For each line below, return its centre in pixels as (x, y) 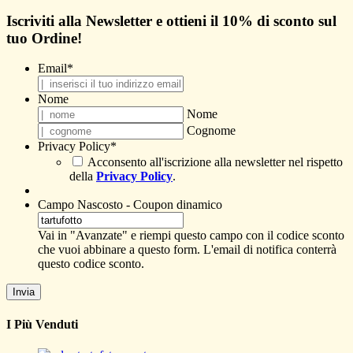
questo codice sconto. (91, 264)
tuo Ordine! (44, 38)
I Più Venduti (42, 324)
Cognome (211, 131)
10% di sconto (268, 20)
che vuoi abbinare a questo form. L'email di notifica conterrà (187, 250)
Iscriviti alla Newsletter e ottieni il (114, 20)
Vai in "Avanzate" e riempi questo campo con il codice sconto (191, 236)
